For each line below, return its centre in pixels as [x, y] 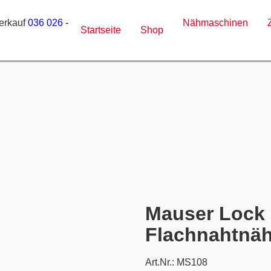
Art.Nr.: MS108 [176, 262]
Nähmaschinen [216, 23]
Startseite [101, 30]
